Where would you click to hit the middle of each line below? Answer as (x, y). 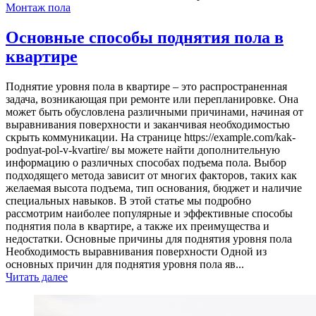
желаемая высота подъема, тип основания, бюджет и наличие (154, 188)
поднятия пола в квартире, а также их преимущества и (138, 226)
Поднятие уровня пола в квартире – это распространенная (146, 87)
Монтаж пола (38, 8)
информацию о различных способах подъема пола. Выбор (146, 163)
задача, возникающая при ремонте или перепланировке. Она (152, 99)
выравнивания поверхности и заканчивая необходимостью (148, 125)
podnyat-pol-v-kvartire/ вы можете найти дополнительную (143, 150)
